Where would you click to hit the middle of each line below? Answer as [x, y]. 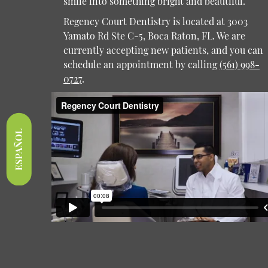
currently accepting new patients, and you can [163, 50]
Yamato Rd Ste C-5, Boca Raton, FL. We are [154, 35]
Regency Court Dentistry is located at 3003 [155, 21]
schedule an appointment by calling [141, 64]
